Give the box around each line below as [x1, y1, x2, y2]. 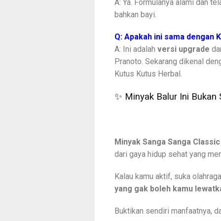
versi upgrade [157, 44, 210, 54]
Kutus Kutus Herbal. [114, 69, 182, 79]
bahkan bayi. [114, 10, 156, 20]
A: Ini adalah [114, 44, 157, 54]
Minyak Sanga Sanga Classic [114, 137, 220, 147]
